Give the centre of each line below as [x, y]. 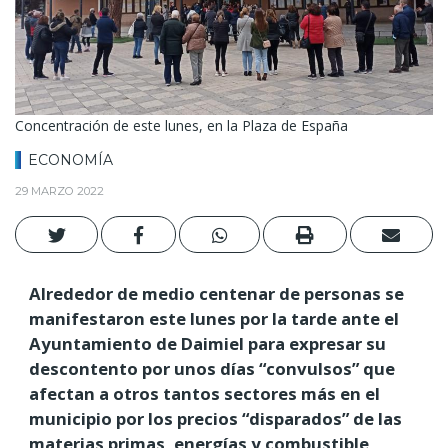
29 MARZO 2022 [59, 191]
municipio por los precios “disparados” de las [215, 418]
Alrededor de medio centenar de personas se [216, 293]
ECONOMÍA [70, 159]
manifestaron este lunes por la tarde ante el [214, 318]
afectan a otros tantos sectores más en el [204, 393]
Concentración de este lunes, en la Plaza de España [181, 125]
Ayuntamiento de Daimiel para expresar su [207, 343]
